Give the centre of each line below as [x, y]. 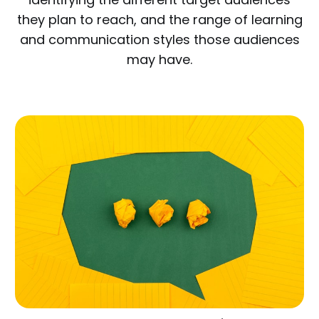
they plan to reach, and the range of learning [159, 20]
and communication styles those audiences [159, 40]
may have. [159, 59]
